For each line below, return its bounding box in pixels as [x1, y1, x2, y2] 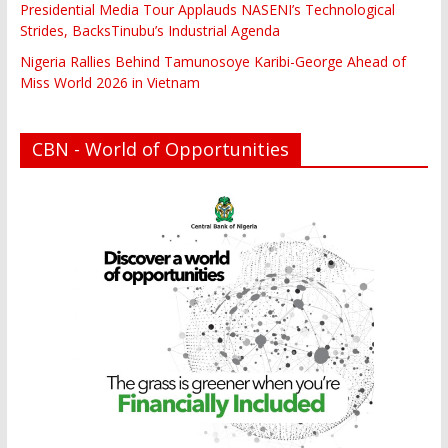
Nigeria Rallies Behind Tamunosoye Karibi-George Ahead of [19, 51, 406, 71]
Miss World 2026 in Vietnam [19, 72, 200, 92]
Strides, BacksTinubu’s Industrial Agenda [19, 20, 280, 40]
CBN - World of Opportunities [31, 136, 289, 161]
